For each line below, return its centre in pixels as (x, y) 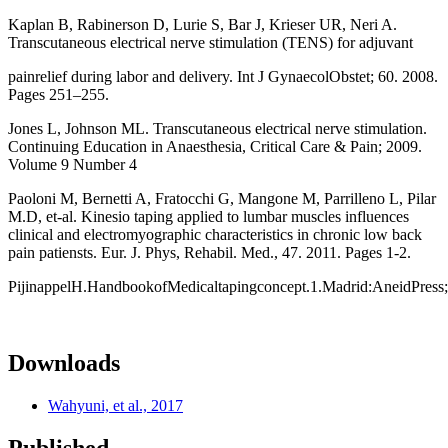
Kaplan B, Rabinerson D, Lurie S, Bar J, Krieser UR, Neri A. (202, 24)
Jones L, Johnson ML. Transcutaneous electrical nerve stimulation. (217, 128)
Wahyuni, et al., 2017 (115, 405)
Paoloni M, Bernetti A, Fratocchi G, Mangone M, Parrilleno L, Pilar (222, 198)
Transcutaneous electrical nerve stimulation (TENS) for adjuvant (210, 42)
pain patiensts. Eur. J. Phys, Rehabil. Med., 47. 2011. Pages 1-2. (209, 252)
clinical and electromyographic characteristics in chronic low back (215, 234)
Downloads (64, 362)
